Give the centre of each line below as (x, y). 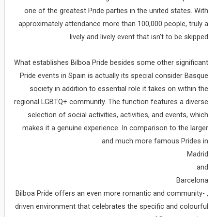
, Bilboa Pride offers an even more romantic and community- (110, 193)
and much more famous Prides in (155, 141)
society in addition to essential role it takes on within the (119, 88)
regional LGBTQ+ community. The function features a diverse (111, 101)
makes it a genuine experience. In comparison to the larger (116, 128)
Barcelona (193, 180)
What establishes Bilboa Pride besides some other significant (111, 62)
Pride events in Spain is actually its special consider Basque (114, 75)
